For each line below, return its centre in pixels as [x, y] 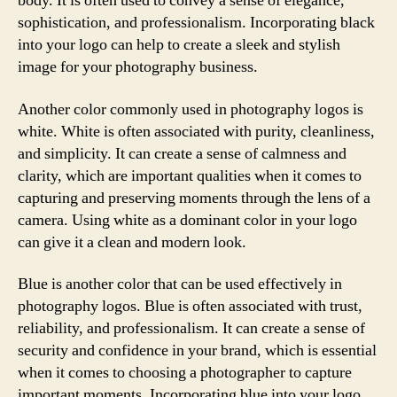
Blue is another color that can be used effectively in [180, 284]
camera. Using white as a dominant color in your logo [187, 220]
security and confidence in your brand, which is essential [197, 350]
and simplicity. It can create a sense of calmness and [182, 153]
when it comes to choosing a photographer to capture [185, 373]
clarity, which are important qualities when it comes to [190, 175]
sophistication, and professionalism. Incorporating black [196, 23]
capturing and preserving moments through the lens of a [194, 198]
